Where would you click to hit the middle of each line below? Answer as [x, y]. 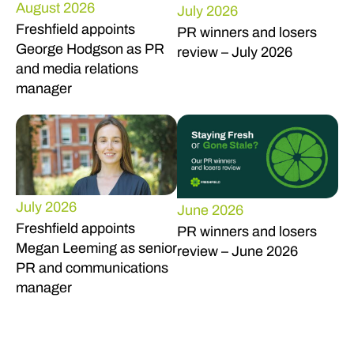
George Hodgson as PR [90, 49]
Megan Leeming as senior [96, 248]
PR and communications [92, 267]
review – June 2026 [237, 252]
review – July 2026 [234, 53]
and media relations [77, 68]
